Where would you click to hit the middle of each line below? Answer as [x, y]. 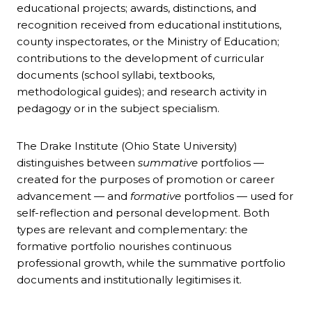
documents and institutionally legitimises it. [129, 280]
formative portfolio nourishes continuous [124, 247]
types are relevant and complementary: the [132, 230]
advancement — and [73, 196]
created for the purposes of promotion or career [146, 180]
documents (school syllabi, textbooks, [116, 75]
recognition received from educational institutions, [149, 25]
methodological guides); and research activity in [142, 92]
